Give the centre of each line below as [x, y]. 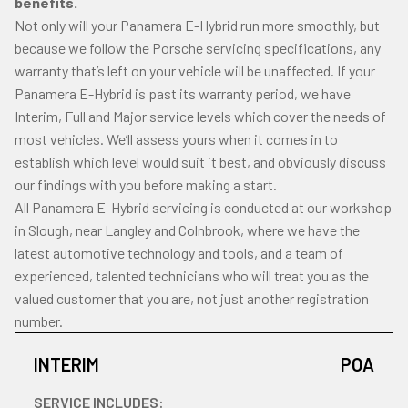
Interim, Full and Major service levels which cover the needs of [200, 116]
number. [39, 321]
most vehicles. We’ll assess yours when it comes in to [176, 139]
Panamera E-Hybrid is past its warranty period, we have [183, 93]
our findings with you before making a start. [146, 184]
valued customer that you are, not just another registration [192, 298]
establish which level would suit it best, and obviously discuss [200, 162]
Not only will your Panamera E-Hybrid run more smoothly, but [197, 25]
